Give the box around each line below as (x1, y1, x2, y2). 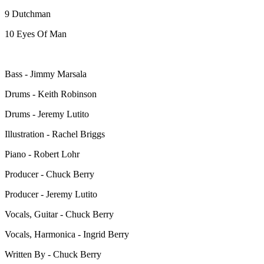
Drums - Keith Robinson (5, 88, 97, 99)
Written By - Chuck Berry (5, 249, 101, 259)
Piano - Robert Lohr (5, 148, 80, 159)
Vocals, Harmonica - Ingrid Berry (5, 229, 129, 239)
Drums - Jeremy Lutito (5, 108, 89, 119)
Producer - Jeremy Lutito (5, 189, 97, 199)
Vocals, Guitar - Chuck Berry (5, 209, 114, 219)
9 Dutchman (5, 8, 51, 19)
